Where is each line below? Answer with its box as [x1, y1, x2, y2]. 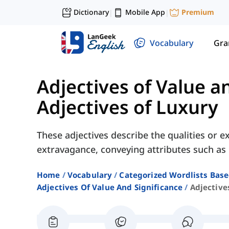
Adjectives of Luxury [37, 95, 218, 120]
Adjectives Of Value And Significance [37, 182, 183, 193]
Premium [181, 7, 214, 17]
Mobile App [125, 7, 165, 17]
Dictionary [74, 7, 109, 17]
